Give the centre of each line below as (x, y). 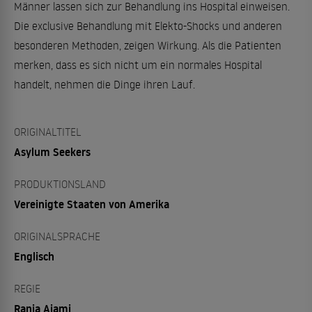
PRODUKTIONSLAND (60, 184)
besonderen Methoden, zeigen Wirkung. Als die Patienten (148, 45)
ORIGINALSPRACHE (57, 236)
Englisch (34, 256)
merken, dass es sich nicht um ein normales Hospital (138, 64)
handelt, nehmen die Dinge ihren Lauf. (104, 84)
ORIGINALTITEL (48, 131)
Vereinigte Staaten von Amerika (92, 204)
